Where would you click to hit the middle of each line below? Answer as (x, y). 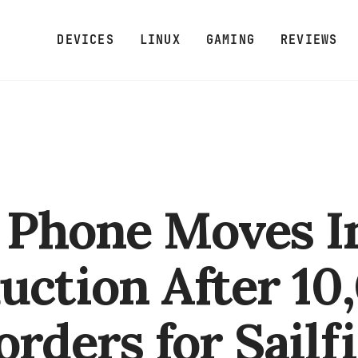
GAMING (231, 40)
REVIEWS (309, 40)
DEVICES (86, 40)
